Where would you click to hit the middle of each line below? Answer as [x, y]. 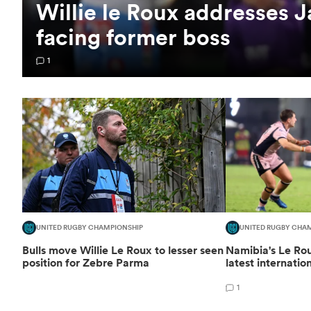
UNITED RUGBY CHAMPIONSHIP [90, 227]
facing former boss [133, 37]
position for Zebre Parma [86, 262]
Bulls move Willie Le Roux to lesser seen [123, 250]
